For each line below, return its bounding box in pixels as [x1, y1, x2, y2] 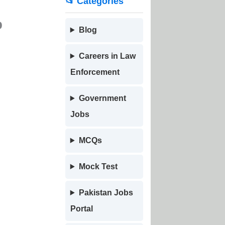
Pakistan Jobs [78, 188, 133, 197]
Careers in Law [78, 52, 136, 60]
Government [78, 94, 126, 102]
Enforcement [70, 68, 120, 76]
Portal [70, 204, 93, 213]
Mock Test [78, 162, 118, 171]
